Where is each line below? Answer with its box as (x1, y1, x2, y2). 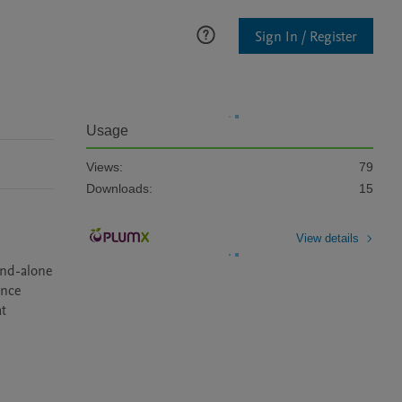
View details (296, 231, 359, 245)
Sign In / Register (255, 26, 357, 47)
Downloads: (86, 181, 153, 196)
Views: (86, 160, 123, 174)
